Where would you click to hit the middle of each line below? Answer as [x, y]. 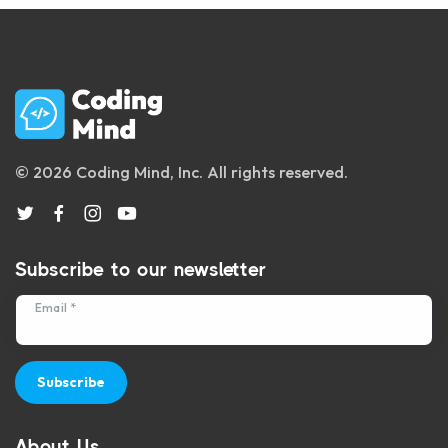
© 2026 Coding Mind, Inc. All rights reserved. [181, 172]
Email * [55, 308]
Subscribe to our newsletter [140, 270]
